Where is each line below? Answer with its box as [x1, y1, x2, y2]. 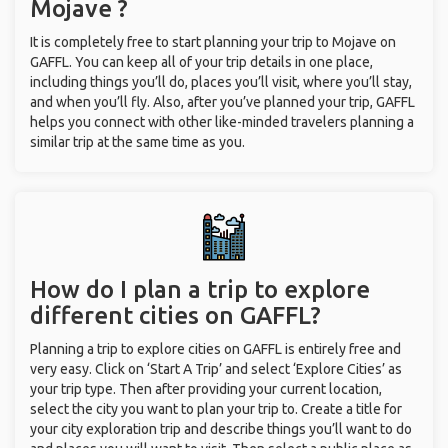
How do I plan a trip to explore [30, 276, 370, 303]
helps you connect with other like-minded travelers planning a [30, 114, 414, 130]
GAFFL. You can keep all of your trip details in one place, [30, 54, 373, 70]
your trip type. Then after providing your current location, [30, 381, 382, 397]
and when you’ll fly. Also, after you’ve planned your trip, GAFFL [30, 94, 415, 110]
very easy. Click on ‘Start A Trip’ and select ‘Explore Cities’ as [30, 361, 402, 377]
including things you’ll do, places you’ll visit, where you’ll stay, [30, 74, 412, 90]
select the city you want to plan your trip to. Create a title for [30, 401, 402, 417]
